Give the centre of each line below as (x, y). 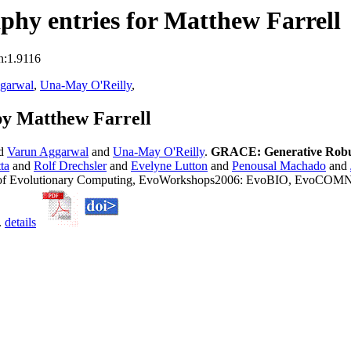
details (20, 223)
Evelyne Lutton (169, 166)
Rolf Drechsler (70, 166)
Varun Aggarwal (48, 152)
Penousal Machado (279, 166)
